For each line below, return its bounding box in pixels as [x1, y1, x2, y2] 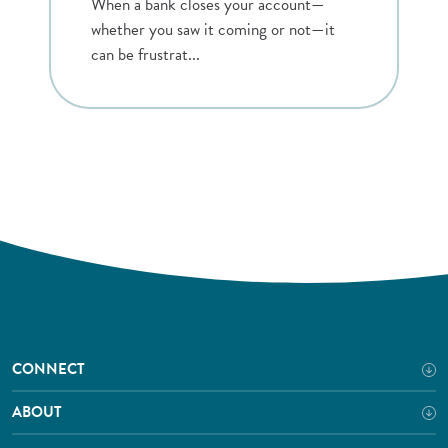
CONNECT [12, 358, 85, 381]
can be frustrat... [91, 42, 201, 68]
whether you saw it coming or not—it [91, 17, 336, 43]
